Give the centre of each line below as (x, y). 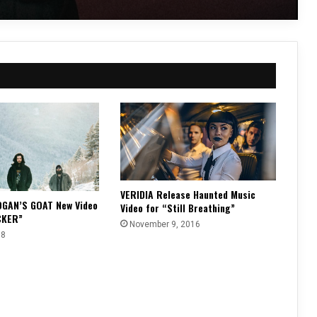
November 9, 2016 (165, 225)
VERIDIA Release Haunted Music (188, 195)
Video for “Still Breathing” (177, 208)
